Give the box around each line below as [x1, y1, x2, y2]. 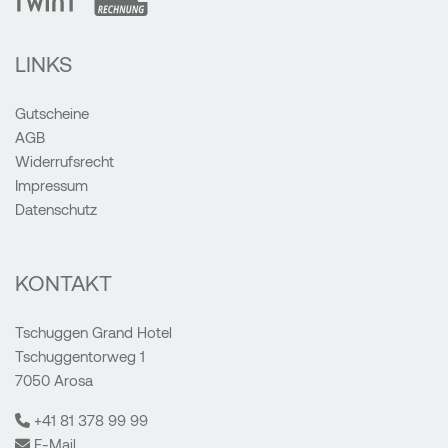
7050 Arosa [15, 370, 93, 389]
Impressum [15, 175, 88, 194]
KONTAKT [15, 268, 112, 295]
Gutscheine [15, 103, 89, 122]
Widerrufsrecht [15, 151, 114, 170]
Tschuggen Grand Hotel [15, 322, 172, 341]
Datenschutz [15, 199, 97, 218]
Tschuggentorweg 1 [15, 346, 145, 365]
